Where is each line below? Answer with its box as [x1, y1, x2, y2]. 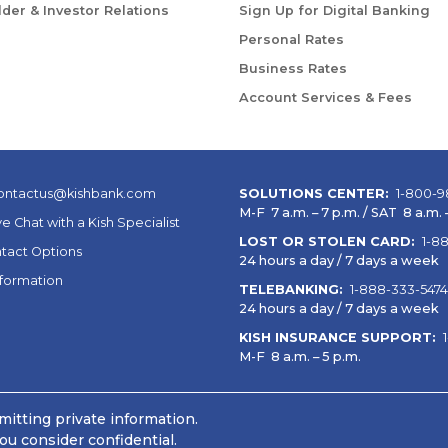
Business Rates [239, 60, 347, 76]
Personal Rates [239, 31, 344, 47]
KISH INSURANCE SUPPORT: [239, 330, 440, 346]
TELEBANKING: [239, 282, 347, 298]
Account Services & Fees [239, 89, 412, 105]
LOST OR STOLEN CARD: [239, 234, 419, 250]
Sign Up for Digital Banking [239, 2, 430, 18]
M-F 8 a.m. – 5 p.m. [239, 349, 361, 365]
